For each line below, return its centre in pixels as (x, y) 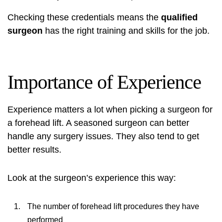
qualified (179, 17)
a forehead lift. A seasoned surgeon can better (98, 123)
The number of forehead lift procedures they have (113, 206)
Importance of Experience (104, 82)
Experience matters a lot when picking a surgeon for (110, 110)
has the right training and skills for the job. (126, 31)
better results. (34, 150)
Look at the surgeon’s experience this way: (92, 178)
